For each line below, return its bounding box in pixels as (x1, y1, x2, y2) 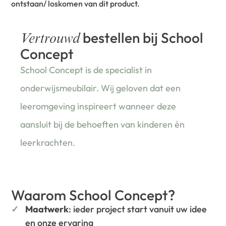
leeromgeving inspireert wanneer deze (20, 100, 177, 112)
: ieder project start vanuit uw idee (69, 203, 207, 215)
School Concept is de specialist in (20, 64, 152, 76)
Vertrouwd (20, 32, 80, 47)
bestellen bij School (80, 28, 204, 46)
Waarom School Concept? (11, 186, 176, 204)
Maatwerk (25, 203, 69, 215)
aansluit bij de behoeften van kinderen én (20, 118, 185, 130)
